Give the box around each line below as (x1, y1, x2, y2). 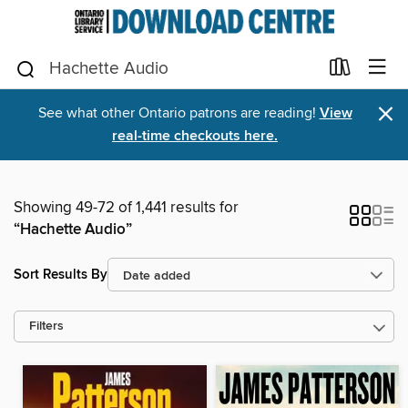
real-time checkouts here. (112, 127, 278, 146)
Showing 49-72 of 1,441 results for (14, 198, 239, 218)
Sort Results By (14, 265, 107, 283)
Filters (29, 319, 64, 334)
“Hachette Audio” (14, 219, 132, 240)
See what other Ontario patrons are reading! (37, 104, 320, 122)
